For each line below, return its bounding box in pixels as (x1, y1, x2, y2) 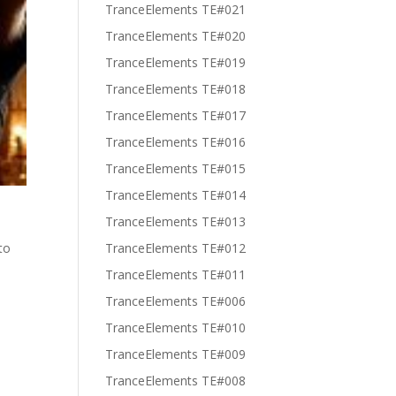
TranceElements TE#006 (105, 293, 247, 309)
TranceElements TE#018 (105, 80, 247, 97)
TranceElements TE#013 (105, 213, 247, 230)
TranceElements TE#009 (105, 346, 247, 362)
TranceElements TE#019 (105, 54, 247, 71)
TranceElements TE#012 (105, 240, 247, 256)
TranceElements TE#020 (105, 27, 247, 44)
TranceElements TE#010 (105, 319, 247, 336)
